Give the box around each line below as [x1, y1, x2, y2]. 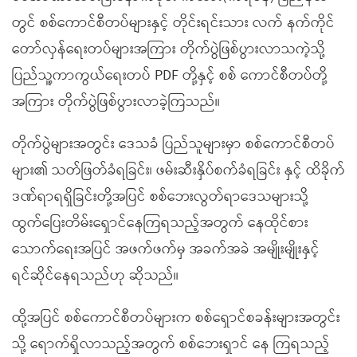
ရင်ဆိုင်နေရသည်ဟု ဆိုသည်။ [12, 264, 178, 288]
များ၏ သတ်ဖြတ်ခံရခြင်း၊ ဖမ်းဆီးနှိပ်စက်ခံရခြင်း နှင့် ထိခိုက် [12, 159, 345, 182]
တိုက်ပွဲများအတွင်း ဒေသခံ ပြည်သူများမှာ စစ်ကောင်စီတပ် [12, 132, 335, 156]
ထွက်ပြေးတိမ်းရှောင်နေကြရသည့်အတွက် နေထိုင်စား [12, 211, 308, 235]
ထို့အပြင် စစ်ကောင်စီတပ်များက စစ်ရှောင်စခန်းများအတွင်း [12, 306, 340, 330]
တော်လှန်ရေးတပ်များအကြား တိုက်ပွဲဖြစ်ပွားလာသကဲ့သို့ [12, 37, 325, 61]
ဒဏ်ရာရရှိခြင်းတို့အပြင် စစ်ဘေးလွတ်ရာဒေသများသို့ [12, 185, 308, 209]
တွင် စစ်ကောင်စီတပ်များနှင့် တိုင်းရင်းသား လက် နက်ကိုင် [12, 11, 335, 35]
